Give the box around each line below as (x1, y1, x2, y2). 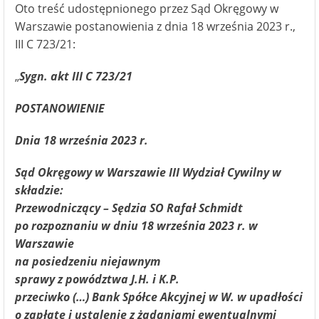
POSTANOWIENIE (15, 100, 105, 116)
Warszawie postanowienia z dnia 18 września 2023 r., (15, 19, 296, 34)
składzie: (15, 182, 63, 198)
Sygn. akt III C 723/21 (19, 68, 132, 84)
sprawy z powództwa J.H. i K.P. (15, 271, 179, 287)
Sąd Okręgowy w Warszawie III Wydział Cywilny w (15, 164, 281, 180)
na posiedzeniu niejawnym (15, 253, 160, 269)
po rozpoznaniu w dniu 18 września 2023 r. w (15, 218, 258, 234)
